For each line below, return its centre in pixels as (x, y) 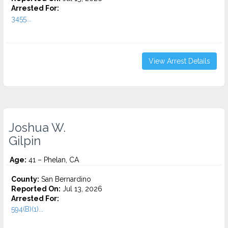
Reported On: (36, 189)
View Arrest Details (179, 61)
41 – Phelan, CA (53, 160)
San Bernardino (65, 179)
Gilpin (25, 141)
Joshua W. (37, 128)
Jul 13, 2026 (81, 189)
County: (25, 179)
